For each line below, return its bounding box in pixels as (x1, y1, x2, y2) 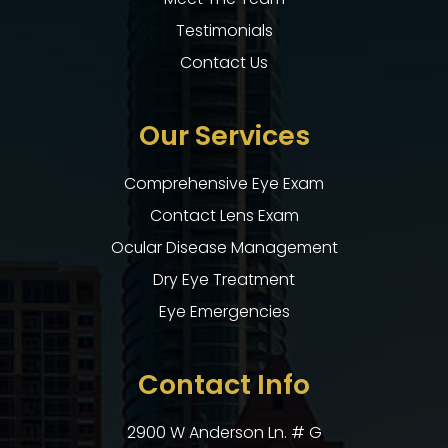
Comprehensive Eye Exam (124, 172, 324, 196)
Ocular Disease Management (110, 236, 338, 260)
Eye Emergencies (158, 300, 290, 324)
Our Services (138, 117, 310, 155)
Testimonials (175, 19, 273, 43)
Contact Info (138, 366, 310, 404)
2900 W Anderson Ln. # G (126, 421, 322, 445)
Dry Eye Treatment (153, 268, 295, 292)
